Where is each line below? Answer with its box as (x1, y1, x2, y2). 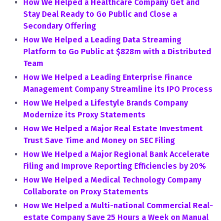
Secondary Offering (23, 21, 96, 31)
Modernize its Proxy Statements (23, 110, 146, 119)
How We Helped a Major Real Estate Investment (23, 124, 203, 133)
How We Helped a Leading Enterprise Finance (23, 73, 192, 82)
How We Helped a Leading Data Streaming (23, 35, 182, 44)
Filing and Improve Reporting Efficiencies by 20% (23, 161, 206, 171)
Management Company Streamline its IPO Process (23, 84, 213, 94)
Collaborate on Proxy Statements (23, 187, 148, 196)
